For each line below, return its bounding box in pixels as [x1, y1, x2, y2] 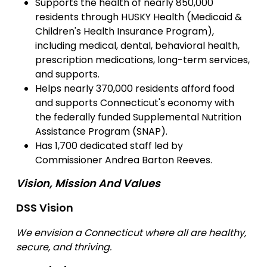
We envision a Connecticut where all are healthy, [16, 225, 246, 240]
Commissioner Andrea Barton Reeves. [35, 153, 212, 167]
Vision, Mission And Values [16, 175, 160, 191]
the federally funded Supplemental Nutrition [35, 110, 241, 124]
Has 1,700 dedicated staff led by [35, 138, 183, 153]
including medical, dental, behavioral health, [35, 38, 240, 52]
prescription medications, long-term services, [35, 52, 250, 67]
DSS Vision [16, 200, 73, 215]
